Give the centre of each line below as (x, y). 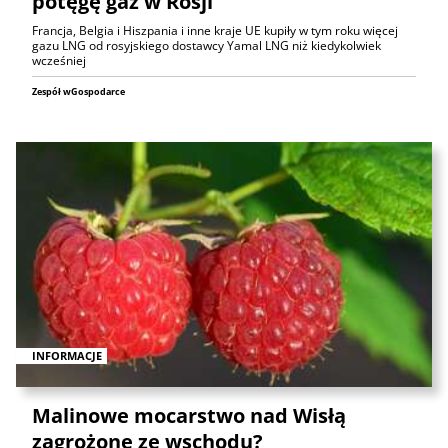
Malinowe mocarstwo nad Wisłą (189, 416)
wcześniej (59, 61)
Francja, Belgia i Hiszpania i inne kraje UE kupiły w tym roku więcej (215, 31)
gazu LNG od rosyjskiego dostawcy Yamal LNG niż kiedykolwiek (206, 46)
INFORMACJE (67, 355)
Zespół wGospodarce (78, 92)
